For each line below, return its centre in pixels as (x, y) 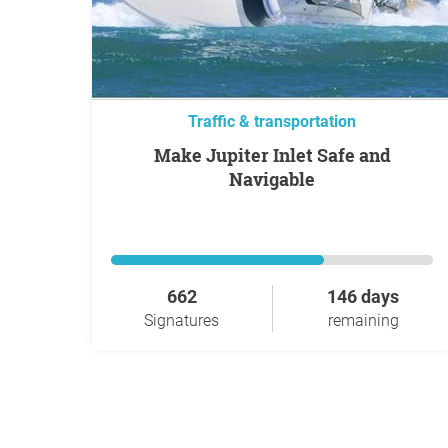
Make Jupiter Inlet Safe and (162, 155)
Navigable (272, 179)
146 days (363, 296)
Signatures (181, 320)
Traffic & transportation (272, 121)
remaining (363, 320)
